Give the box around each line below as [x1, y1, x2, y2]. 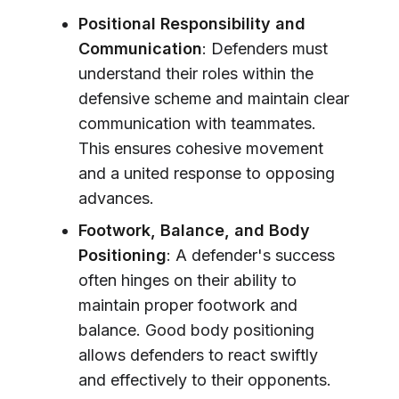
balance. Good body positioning [78, 321, 314, 340]
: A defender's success [167, 246, 335, 265]
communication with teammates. [78, 114, 316, 134]
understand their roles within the [78, 64, 313, 84]
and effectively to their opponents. [78, 370, 331, 390]
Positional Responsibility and [78, 14, 305, 34]
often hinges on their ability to [78, 271, 297, 290]
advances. [78, 189, 154, 208]
